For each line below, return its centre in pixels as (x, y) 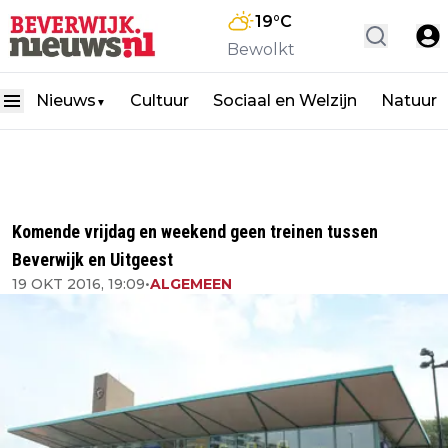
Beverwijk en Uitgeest (92, 259)
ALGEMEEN (191, 284)
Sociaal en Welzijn (285, 100)
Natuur (409, 100)
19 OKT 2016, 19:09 (78, 284)
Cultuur (159, 100)
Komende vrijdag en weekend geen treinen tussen (195, 231)
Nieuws (66, 100)
